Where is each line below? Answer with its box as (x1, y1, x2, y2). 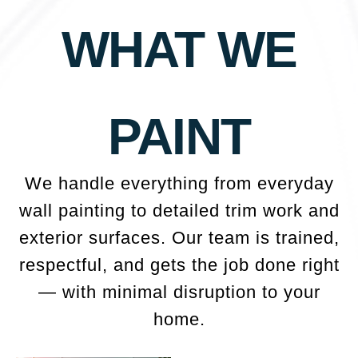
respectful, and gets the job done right (18, 255, 340, 276)
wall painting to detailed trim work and (18, 201, 340, 221)
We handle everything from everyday (24, 173, 334, 194)
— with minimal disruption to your (38, 282, 320, 303)
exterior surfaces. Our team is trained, (18, 228, 340, 249)
